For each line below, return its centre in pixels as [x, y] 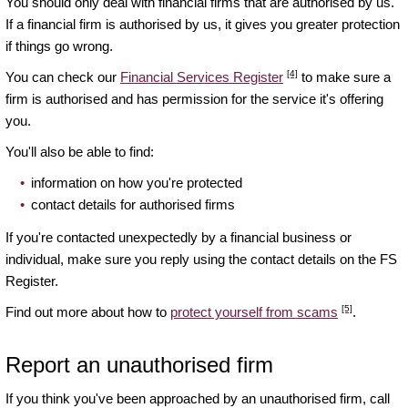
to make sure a [344, 77]
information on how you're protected [137, 183]
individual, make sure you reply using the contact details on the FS [201, 260]
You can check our [63, 77]
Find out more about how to [88, 312]
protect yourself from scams [254, 312]
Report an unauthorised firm [139, 365]
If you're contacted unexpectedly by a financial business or [178, 238]
